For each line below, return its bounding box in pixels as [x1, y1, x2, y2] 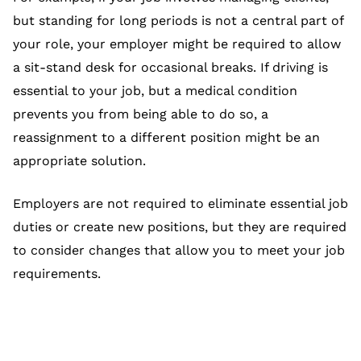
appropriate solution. [13, 153, 146, 169]
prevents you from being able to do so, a [13, 106, 268, 122]
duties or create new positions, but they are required [13, 219, 346, 235]
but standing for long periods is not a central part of [13, 13, 343, 29]
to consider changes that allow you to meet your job [13, 243, 345, 259]
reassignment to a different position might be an [13, 130, 320, 146]
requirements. [13, 266, 101, 282]
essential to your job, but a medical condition [13, 83, 297, 99]
